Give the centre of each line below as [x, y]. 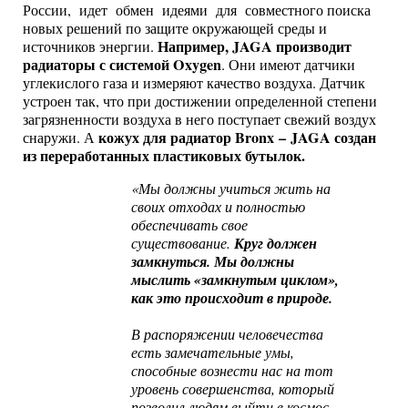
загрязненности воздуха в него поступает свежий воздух [199, 119]
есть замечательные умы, [213, 352]
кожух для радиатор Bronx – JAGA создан [237, 137]
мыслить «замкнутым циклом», [235, 279]
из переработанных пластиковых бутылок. [164, 155]
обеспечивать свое [190, 224]
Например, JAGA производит [255, 46]
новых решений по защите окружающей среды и [175, 28]
